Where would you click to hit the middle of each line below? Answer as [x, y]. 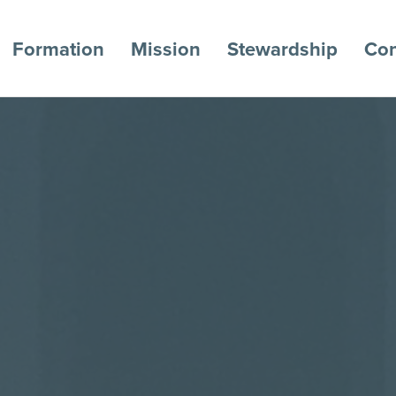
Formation [58, 49]
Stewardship [282, 49]
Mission [166, 49]
